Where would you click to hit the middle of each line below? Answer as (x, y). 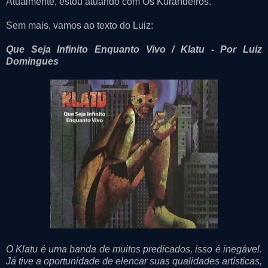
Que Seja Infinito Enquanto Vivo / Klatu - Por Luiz (134, 49)
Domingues (32, 61)
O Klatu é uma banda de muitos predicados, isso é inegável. (134, 249)
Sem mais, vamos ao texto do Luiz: (80, 25)
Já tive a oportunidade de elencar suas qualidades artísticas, (134, 261)
